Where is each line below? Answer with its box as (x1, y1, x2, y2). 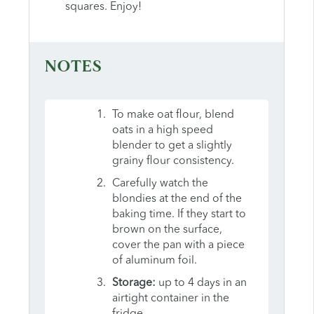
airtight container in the (111, 292, 229, 304)
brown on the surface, (111, 224, 222, 235)
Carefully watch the (111, 177, 208, 189)
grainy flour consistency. (111, 155, 234, 167)
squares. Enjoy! (64, 1, 142, 13)
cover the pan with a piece (111, 239, 245, 251)
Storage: (111, 277, 156, 289)
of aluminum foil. (111, 254, 197, 266)
